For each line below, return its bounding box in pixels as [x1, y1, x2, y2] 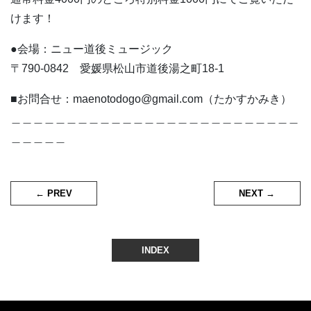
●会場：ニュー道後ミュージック [10, 43, 173, 56]
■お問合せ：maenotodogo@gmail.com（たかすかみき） [10, 93, 292, 106]
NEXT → [239, 188, 276, 199]
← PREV [35, 188, 73, 199]
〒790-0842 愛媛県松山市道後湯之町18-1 [10, 62, 224, 75]
